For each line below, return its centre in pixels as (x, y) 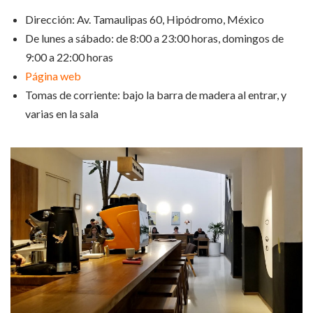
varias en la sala (62, 114)
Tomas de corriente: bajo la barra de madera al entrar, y (156, 95)
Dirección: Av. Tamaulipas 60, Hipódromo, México (145, 20)
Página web (53, 76)
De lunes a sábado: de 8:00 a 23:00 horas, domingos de (154, 38)
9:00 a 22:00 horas (69, 57)
